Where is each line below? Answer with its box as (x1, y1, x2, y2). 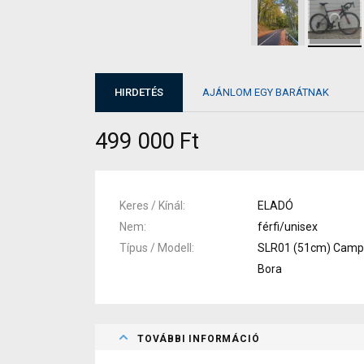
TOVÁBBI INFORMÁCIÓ (137, 332, 260, 344)
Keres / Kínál (119, 198, 183, 212)
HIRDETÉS (115, 86, 163, 99)
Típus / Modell (119, 240, 192, 254)
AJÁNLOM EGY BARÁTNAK (202, 86, 329, 99)
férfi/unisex (258, 219, 318, 233)
